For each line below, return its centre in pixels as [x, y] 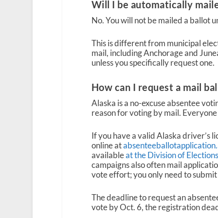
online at [107, 145]
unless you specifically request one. [153, 62]
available [108, 155]
